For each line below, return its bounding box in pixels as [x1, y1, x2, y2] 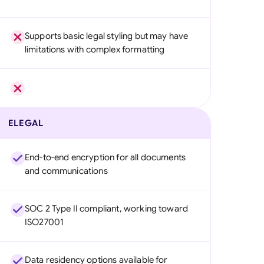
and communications [24, 166, 108, 176]
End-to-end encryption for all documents [24, 152, 186, 163]
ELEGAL [8, 118, 44, 128]
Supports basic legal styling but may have [24, 31, 189, 41]
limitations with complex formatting [24, 44, 165, 55]
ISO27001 [24, 217, 64, 227]
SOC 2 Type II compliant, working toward [24, 203, 189, 214]
